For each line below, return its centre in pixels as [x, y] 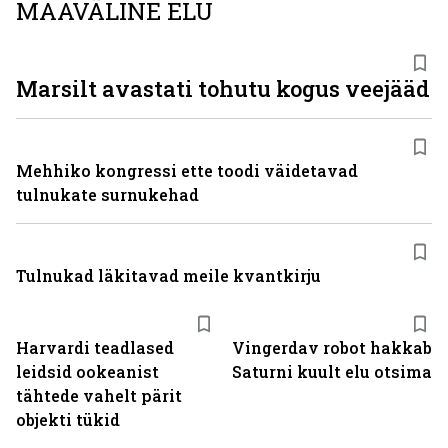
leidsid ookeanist [87, 371]
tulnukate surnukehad [107, 194]
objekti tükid [68, 419]
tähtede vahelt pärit [99, 395]
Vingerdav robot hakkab [332, 347]
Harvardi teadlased [95, 347]
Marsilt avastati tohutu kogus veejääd [223, 88]
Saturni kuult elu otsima [332, 371]
